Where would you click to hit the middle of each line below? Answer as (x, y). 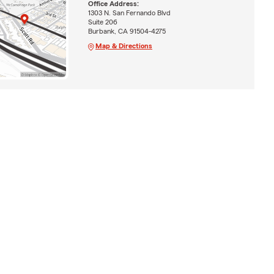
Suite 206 (102, 22)
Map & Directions (124, 46)
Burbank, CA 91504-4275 (127, 31)
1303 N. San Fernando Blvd (129, 13)
